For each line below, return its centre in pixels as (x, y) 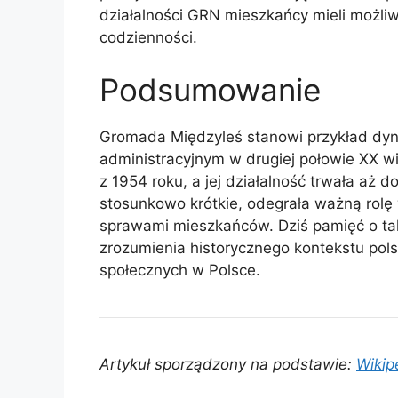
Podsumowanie (210, 90)
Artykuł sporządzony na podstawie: (228, 365)
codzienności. (148, 37)
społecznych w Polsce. (180, 271)
